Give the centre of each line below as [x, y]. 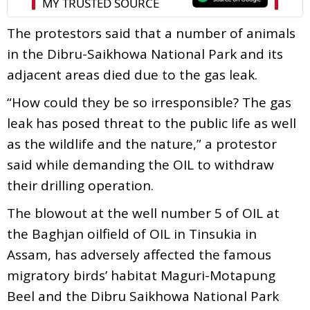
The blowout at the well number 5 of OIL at [143, 213]
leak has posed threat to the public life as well [152, 123]
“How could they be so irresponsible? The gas [149, 102]
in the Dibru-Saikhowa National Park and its [145, 54]
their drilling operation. [80, 185]
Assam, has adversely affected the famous [139, 254]
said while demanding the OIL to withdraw [140, 164]
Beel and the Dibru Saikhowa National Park [143, 296]
